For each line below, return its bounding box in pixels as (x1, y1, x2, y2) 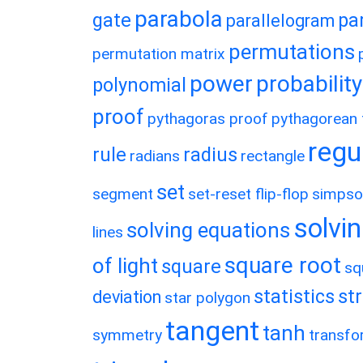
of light (92, 254, 158, 278)
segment (92, 185, 153, 203)
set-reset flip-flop (188, 185, 309, 203)
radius (183, 143, 237, 166)
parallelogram (226, 11, 335, 31)
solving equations (126, 218, 290, 242)
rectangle (241, 147, 305, 165)
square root (224, 252, 341, 279)
